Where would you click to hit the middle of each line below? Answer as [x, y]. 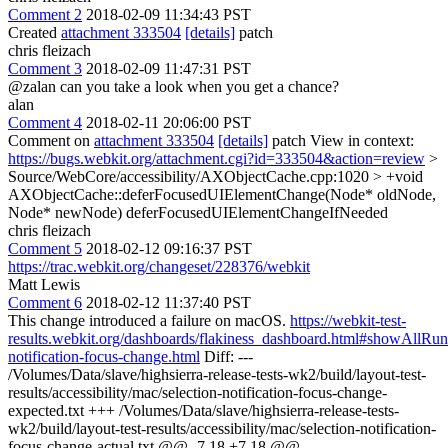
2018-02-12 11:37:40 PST [168, 302]
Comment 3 [45, 68]
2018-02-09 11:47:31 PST [168, 68]
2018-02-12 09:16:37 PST [169, 248]
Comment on [51, 140]
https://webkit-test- [348, 320]
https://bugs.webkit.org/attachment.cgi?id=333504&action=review [216, 158]
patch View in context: [341, 140]
